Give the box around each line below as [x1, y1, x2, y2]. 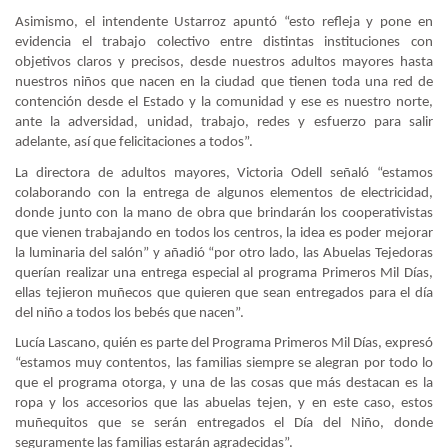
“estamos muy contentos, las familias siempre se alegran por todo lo [15, 356, 433, 372]
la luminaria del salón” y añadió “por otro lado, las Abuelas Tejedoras [15, 245, 433, 261]
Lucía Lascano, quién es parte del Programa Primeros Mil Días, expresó [15, 336, 433, 352]
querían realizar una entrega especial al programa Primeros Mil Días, [15, 265, 433, 281]
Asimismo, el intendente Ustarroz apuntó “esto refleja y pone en [15, 14, 433, 30]
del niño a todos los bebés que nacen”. [15, 305, 247, 321]
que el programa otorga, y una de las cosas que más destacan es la [15, 376, 433, 392]
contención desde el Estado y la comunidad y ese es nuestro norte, [15, 94, 433, 110]
